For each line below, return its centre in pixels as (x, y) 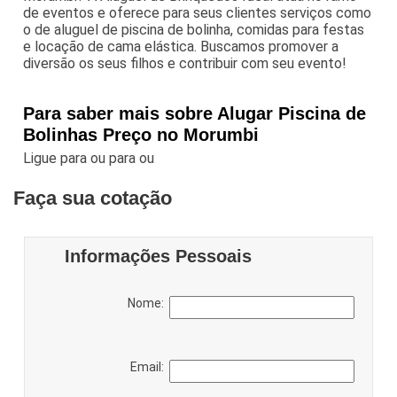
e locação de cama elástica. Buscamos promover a (181, 47)
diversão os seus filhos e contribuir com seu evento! (185, 64)
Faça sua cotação (93, 198)
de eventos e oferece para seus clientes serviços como (198, 13)
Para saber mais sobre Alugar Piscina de (195, 114)
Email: (149, 367)
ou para (115, 159)
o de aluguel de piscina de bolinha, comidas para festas (194, 30)
